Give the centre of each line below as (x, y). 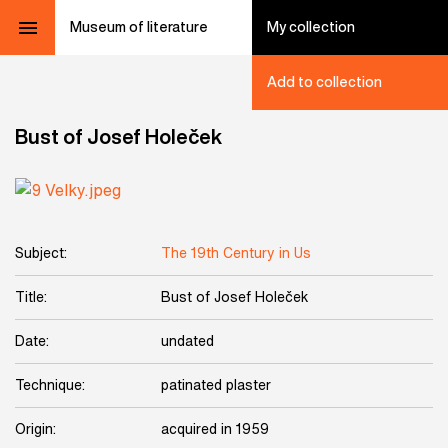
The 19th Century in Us (236, 253)
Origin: (35, 429)
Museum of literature (139, 27)
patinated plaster (216, 385)
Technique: (50, 385)
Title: (31, 297)
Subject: (41, 253)
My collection (310, 27)
